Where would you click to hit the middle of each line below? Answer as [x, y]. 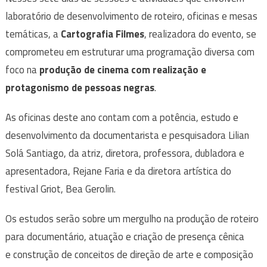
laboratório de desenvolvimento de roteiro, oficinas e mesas [131, 16]
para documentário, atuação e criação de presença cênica [125, 237]
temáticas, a [33, 34]
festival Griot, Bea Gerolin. [60, 189]
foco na [22, 70]
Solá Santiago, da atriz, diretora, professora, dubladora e [125, 153]
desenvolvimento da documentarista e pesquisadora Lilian [127, 136]
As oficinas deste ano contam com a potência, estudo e [122, 118]
